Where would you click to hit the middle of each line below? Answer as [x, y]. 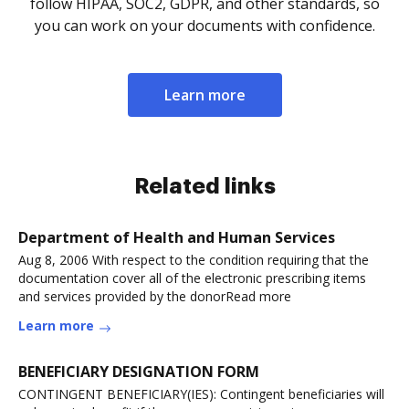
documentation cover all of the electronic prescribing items [192, 278]
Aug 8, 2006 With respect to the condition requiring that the [194, 260]
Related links [204, 186]
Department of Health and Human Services [177, 237]
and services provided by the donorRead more [155, 296]
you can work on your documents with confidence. [204, 26]
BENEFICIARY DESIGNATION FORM [139, 372]
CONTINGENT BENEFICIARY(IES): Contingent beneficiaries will [201, 394]
